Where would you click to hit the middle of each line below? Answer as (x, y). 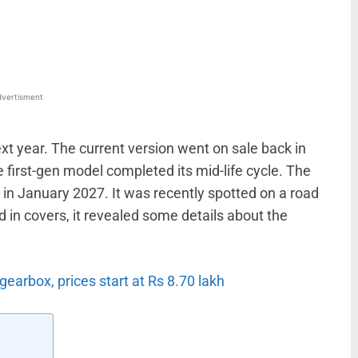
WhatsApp (29, 11)
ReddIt (225, 11)
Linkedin (131, 11)
